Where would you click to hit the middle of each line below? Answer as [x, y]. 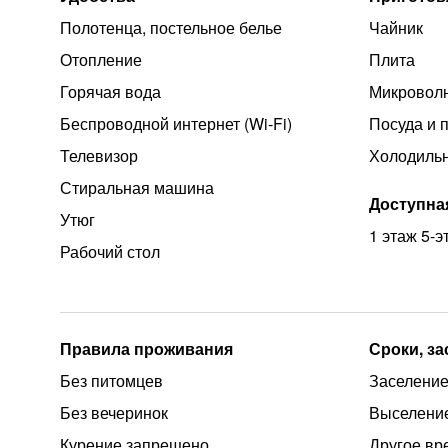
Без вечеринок [114, 412]
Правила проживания [146, 348]
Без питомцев [111, 380]
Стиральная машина [137, 187]
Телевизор [99, 155]
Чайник [396, 27]
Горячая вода [110, 91]
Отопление [101, 59]
